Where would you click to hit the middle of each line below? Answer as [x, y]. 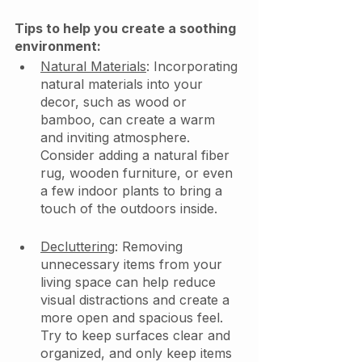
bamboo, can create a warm [130, 120]
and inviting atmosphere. [117, 138]
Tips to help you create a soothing [127, 29]
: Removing [151, 247]
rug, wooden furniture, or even [139, 173]
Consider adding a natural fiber [137, 156]
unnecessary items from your [133, 265]
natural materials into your [124, 84]
